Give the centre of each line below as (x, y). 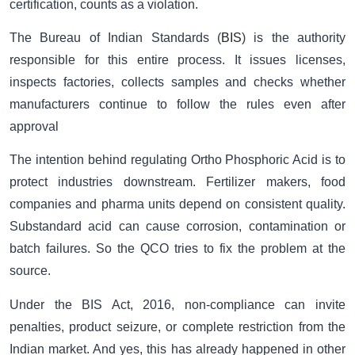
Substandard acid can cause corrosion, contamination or (177, 227)
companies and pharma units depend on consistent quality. (177, 204)
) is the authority (293, 38)
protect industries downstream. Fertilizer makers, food (177, 182)
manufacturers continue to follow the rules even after (177, 105)
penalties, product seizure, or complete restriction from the (177, 326)
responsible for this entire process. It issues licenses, (177, 60)
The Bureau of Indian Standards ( (115, 38)
